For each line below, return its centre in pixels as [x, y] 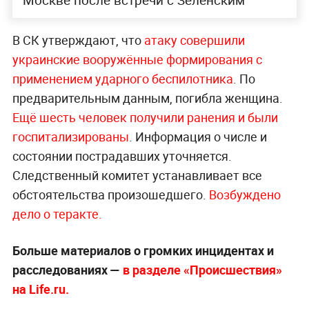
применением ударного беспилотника [122, 79]
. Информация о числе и [198, 137]
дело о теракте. [57, 214]
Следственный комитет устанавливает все [137, 176]
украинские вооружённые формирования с [137, 60]
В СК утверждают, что [78, 40]
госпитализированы [70, 137]
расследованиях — [66, 270]
